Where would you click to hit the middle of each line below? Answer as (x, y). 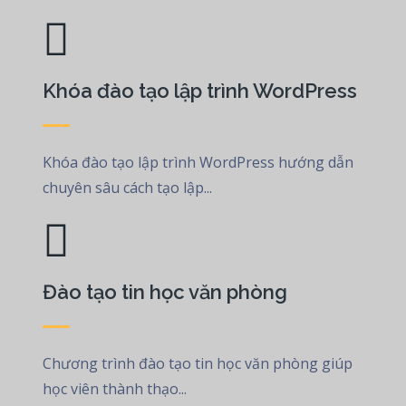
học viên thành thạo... (115, 389)
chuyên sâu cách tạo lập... (128, 188)
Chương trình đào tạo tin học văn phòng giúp (198, 363)
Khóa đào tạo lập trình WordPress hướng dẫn (198, 162)
